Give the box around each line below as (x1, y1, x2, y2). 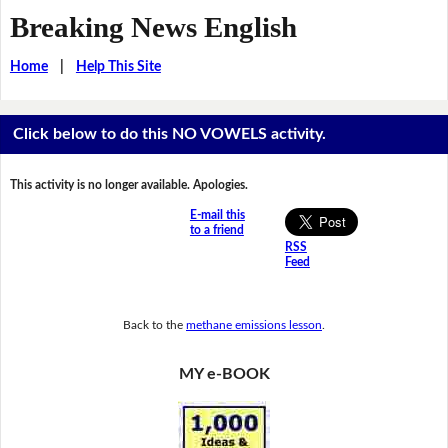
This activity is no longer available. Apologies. (9, 179, 248, 192)
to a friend (189, 224, 244, 237)
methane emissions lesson (186, 318, 322, 331)
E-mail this (189, 209, 245, 222)
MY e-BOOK (178, 366, 270, 383)
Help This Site (75, 59, 161, 74)
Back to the (123, 318, 186, 331)
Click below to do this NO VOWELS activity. (13, 126, 327, 143)
